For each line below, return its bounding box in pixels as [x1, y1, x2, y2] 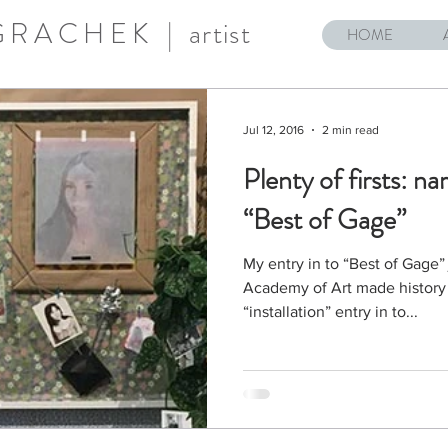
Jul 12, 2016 [243, 123, 304, 137]
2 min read [322, 123, 379, 137]
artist [188, 14, 252, 54]
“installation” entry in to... [243, 303, 418, 320]
